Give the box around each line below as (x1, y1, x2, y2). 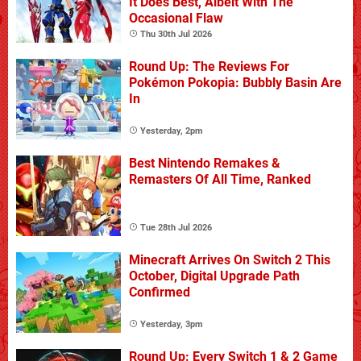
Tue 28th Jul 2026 (140, 222, 212, 233)
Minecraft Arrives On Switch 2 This (129, 251, 330, 268)
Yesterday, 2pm (140, 125, 203, 136)
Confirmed (129, 284, 190, 300)
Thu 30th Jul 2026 (140, 28, 212, 39)
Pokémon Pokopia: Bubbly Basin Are (129, 74, 342, 90)
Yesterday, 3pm (140, 318, 203, 330)
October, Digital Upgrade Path (129, 268, 300, 284)
